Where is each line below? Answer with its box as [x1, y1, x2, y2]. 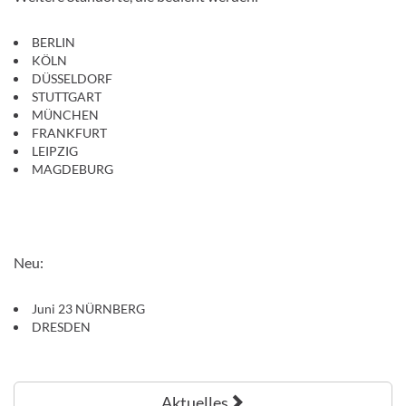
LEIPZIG [32, 143, 78, 159]
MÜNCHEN [32, 107, 99, 123]
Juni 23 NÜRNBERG [32, 301, 145, 317]
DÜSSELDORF [32, 71, 112, 87]
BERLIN [32, 34, 75, 51]
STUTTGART [32, 89, 101, 105]
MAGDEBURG [32, 161, 113, 178]
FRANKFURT [32, 125, 107, 141]
